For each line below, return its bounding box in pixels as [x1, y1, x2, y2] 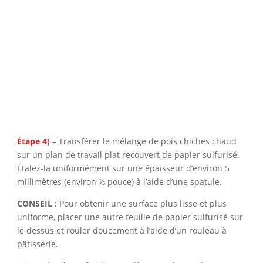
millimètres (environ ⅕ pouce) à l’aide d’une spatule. [16, 176, 222, 187]
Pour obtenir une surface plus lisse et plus [59, 198, 227, 209]
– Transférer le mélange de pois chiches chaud [49, 136, 237, 147]
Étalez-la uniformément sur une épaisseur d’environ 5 [16, 163, 230, 174]
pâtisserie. [16, 238, 58, 249]
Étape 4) [16, 136, 50, 147]
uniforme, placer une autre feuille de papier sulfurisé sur [16, 211, 243, 222]
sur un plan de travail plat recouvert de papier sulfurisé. [16, 149, 240, 160]
